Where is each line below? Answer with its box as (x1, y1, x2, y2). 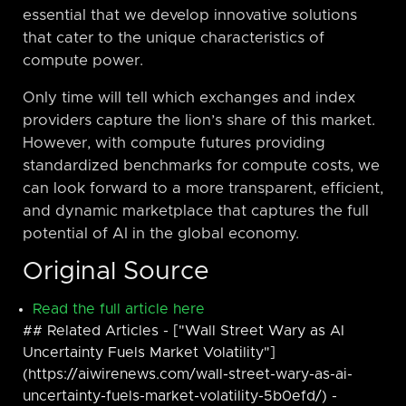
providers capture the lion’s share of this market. (23, 112, 375, 128)
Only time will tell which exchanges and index (23, 90, 355, 105)
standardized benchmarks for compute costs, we (23, 158, 380, 173)
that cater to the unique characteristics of (23, 30, 324, 45)
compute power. (23, 53, 143, 68)
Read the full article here (33, 301, 206, 316)
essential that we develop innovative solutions (23, 7, 357, 23)
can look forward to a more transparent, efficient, (23, 180, 383, 196)
